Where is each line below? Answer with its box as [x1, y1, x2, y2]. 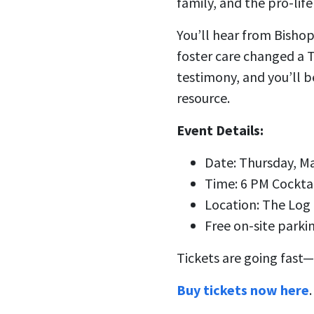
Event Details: [177, 121, 264, 139]
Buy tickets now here [177, 281, 309, 299]
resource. [177, 89, 230, 107]
